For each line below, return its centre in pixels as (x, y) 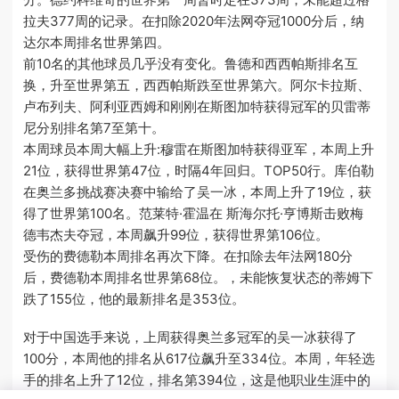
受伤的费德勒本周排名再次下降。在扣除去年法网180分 (188, 256)
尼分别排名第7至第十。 (94, 127)
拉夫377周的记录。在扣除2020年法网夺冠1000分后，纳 (194, 20)
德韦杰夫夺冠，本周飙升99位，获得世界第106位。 (176, 234)
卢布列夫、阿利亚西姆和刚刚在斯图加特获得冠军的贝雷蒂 (197, 106)
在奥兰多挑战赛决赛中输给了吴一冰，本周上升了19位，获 (198, 191)
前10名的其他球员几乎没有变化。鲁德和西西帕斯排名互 (191, 63)
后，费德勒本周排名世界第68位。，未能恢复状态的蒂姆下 (199, 277)
